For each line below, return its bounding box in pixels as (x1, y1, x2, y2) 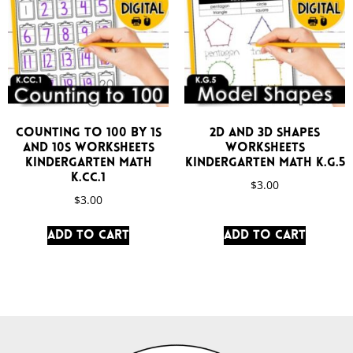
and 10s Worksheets (22, 142, 154, 155)
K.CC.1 (71, 172, 106, 185)
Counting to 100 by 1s (15, 127, 162, 140)
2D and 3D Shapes (210, 127, 320, 140)
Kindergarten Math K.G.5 (184, 157, 345, 170)
